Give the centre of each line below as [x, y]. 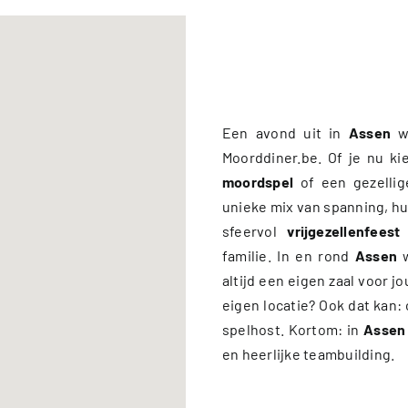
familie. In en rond [289, 255]
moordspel [258, 181]
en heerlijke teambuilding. [309, 353]
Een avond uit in [286, 132]
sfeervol [255, 230]
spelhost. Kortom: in [293, 329]
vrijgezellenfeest [344, 230]
